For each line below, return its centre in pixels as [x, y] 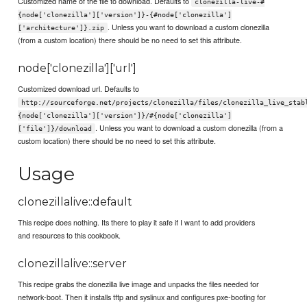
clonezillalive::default [75, 202]
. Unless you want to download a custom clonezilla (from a [189, 127]
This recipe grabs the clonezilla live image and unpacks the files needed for [139, 284]
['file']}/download [55, 128]
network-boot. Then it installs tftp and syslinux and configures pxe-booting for [142, 297]
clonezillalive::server [73, 264]
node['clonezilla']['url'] [77, 69]
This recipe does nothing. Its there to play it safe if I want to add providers [137, 222]
